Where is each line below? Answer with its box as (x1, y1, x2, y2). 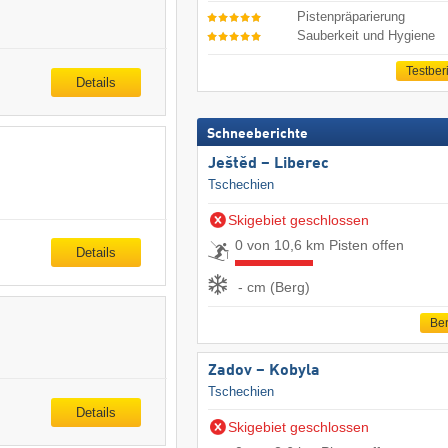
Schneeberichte (206, 127, 308, 142)
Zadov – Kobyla (207, 363, 320, 379)
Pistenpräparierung (297, 9, 406, 25)
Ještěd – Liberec (207, 156, 329, 173)
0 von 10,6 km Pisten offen (234, 237, 404, 254)
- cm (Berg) (237, 278, 310, 295)
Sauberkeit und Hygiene (297, 27, 436, 43)
